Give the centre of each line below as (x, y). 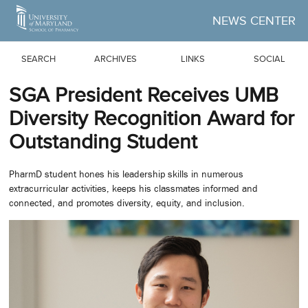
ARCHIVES (115, 58)
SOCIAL (269, 58)
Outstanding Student (103, 142)
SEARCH (38, 58)
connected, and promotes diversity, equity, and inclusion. (127, 203)
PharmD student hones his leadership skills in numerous (126, 174)
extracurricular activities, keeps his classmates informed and (133, 189)
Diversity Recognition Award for (152, 118)
